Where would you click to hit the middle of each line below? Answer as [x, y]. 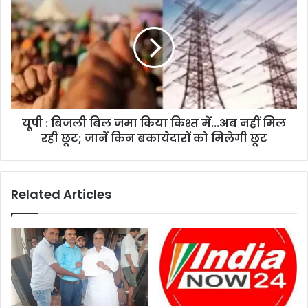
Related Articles [61, 195]
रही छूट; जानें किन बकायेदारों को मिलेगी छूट [154, 139]
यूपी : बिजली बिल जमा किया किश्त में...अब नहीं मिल [154, 124]
